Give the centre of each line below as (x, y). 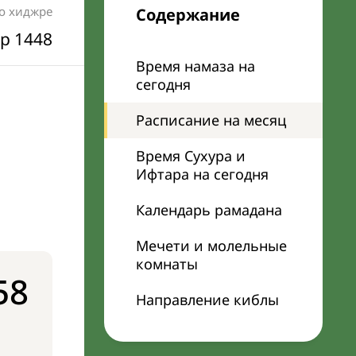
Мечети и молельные (211, 246)
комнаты (167, 264)
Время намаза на (195, 66)
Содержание (188, 15)
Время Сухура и (191, 156)
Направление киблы (207, 300)
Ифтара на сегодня (202, 174)
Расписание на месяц (211, 120)
